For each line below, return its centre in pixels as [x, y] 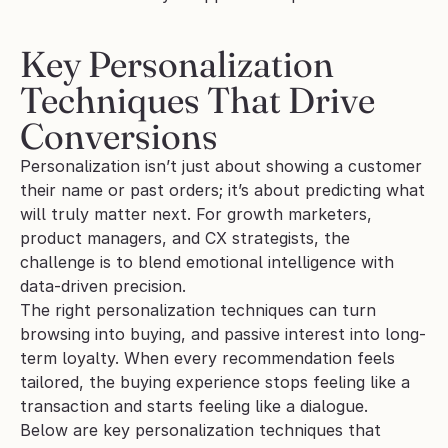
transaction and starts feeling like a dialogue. [194, 406]
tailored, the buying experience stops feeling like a [215, 382]
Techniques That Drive [197, 100]
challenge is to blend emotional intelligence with [207, 262]
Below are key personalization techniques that [200, 430]
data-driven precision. [105, 286]
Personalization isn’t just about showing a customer [221, 166]
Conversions [119, 136]
